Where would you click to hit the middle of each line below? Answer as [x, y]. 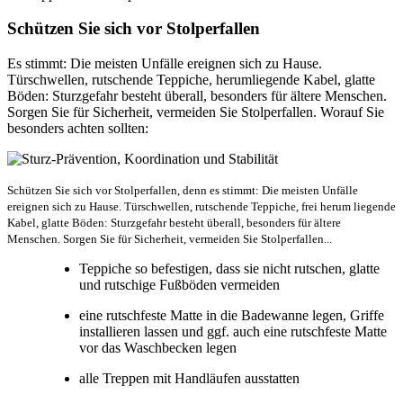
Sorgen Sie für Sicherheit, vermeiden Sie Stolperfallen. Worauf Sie [196, 112]
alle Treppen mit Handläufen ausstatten [189, 379]
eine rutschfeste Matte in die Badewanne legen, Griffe [232, 316]
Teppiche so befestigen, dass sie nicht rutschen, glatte [229, 269]
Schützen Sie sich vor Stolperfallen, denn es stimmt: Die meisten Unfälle [183, 191]
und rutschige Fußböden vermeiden [179, 285]
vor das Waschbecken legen [158, 348]
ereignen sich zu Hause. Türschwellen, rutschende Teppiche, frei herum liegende [201, 207]
